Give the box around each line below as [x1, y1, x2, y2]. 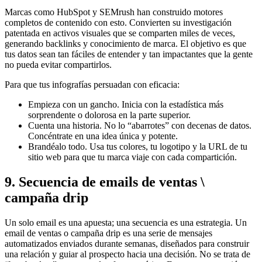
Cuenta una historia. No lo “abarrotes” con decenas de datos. [28, 120, 251, 130]
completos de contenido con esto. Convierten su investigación [5, 17, 232, 27]
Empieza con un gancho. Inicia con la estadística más [28, 99, 223, 109]
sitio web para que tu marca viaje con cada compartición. [28, 151, 237, 162]
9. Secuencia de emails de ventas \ [5, 174, 205, 189]
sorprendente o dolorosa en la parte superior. [28, 109, 191, 120]
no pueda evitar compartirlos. [5, 59, 112, 70]
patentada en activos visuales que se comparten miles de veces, [5, 27, 235, 38]
